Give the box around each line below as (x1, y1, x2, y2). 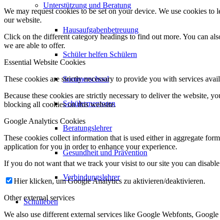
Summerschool (63, 75, 109, 83)
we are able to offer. (4, 41, 65, 50)
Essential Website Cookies (4, 58, 85, 66)
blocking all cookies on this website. (4, 100, 116, 109)
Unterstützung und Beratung (43, 1, 131, 9)
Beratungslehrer (63, 124, 112, 132)
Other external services (4, 193, 75, 202)
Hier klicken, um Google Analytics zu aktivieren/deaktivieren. (14, 177, 205, 185)
